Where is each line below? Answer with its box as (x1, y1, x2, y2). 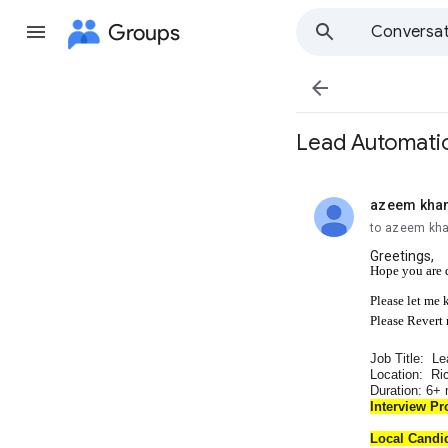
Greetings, (370, 248, 434, 264)
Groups (108, 18, 180, 46)
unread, (370, 204, 418, 221)
